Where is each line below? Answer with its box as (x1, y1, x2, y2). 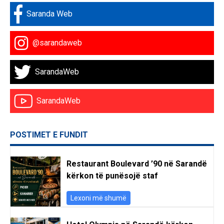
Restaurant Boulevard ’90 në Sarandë (66, 159, 207, 168)
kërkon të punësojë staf (66, 171, 158, 180)
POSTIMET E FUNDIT (10, 130, 88, 139)
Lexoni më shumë (70, 194, 126, 202)
